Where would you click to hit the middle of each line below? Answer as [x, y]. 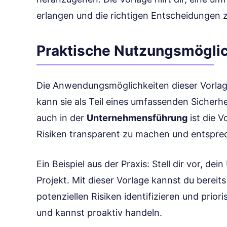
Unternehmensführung [137, 118]
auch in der [62, 118]
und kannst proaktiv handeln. [99, 213]
